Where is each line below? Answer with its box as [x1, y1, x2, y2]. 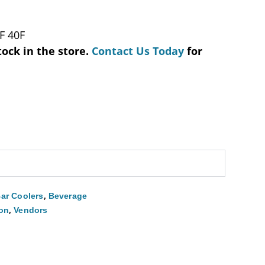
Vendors [14, 205, 48, 215]
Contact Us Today [92, 43, 185, 58]
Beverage [48, 191, 88, 201]
